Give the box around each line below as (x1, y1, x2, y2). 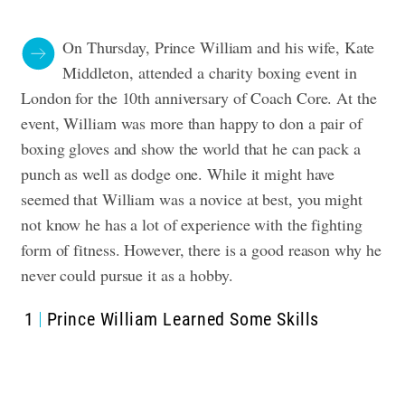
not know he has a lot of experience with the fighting (21, 213, 363, 235)
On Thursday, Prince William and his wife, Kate (62, 36, 375, 58)
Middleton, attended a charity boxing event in (62, 61, 357, 83)
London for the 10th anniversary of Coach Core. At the (21, 87, 377, 108)
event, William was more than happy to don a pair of (21, 112, 363, 134)
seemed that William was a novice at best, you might (21, 188, 363, 210)
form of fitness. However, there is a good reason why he (21, 239, 381, 260)
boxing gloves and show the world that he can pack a (21, 137, 361, 159)
